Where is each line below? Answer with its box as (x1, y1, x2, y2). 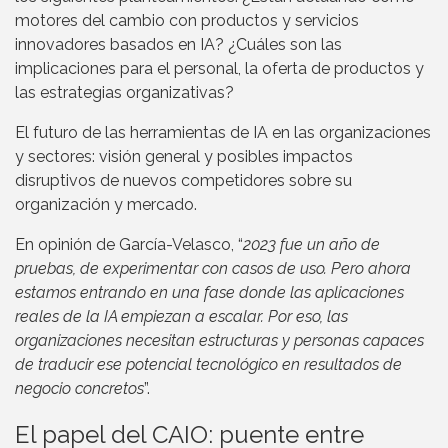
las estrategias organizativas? (15, 83, 234, 103)
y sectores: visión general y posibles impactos (15, 147, 353, 167)
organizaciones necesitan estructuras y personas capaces (15, 331, 424, 351)
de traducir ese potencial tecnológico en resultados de (15, 355, 402, 375)
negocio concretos (15, 379, 144, 399)
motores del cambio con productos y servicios (15, 11, 359, 31)
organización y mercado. (15, 195, 197, 215)
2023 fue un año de (243, 235, 380, 255)
